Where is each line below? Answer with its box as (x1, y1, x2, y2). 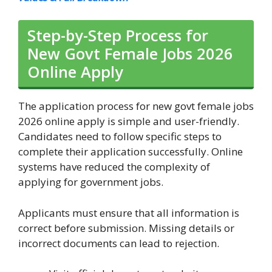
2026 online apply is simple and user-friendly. (18, 114, 239, 129)
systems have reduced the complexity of (18, 160, 210, 174)
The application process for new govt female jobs (18, 99, 254, 114)
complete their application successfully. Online (18, 144, 243, 159)
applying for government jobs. (18, 175, 163, 189)
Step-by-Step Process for (27, 25, 208, 46)
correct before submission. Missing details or (18, 220, 234, 235)
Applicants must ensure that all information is (18, 205, 239, 220)
